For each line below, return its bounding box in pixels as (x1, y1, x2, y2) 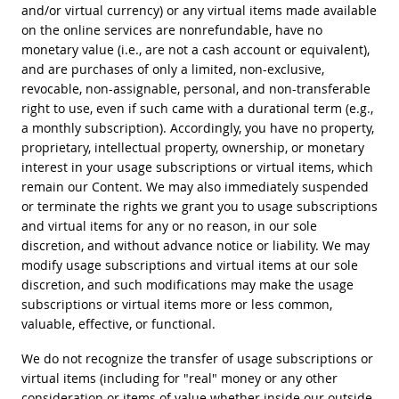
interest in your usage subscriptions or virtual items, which (20, 158, 373, 175)
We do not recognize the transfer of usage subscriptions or (20, 349, 373, 367)
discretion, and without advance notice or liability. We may (20, 236, 370, 254)
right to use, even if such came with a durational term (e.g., (20, 99, 373, 117)
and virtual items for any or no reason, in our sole (20, 216, 317, 234)
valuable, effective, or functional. (20, 314, 216, 332)
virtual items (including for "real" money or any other (20, 369, 338, 387)
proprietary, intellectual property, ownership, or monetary (20, 138, 364, 156)
